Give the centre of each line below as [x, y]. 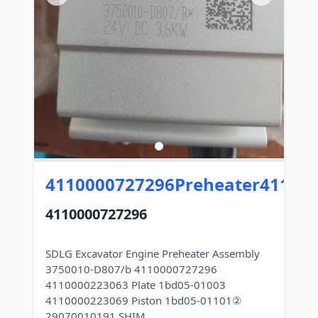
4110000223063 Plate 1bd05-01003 [136, 285]
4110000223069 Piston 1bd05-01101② [143, 300]
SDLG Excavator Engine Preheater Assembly [153, 253]
